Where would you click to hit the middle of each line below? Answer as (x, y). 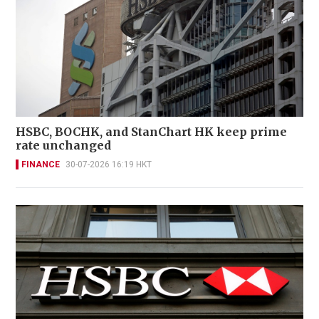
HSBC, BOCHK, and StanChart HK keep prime (151, 131)
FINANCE (41, 164)
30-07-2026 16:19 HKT (109, 164)
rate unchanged (63, 145)
